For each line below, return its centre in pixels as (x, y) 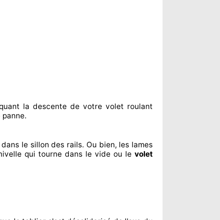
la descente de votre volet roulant (86, 106)
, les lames (134, 145)
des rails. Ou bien (82, 145)
